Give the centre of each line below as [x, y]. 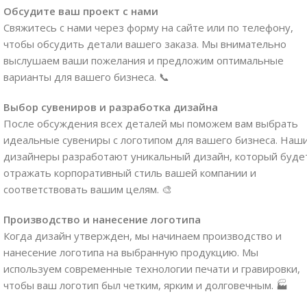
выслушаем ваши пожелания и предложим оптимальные [144, 60]
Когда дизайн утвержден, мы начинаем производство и [143, 235]
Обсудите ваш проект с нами [81, 11]
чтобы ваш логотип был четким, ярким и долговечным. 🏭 [146, 285]
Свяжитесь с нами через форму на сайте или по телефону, [148, 27]
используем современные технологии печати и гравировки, [152, 268]
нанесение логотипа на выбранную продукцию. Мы [131, 252]
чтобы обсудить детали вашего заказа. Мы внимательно [145, 44]
